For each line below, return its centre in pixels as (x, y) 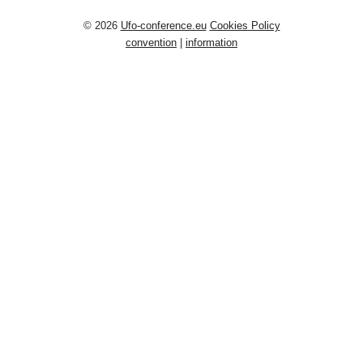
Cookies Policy (245, 25)
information (211, 42)
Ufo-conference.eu (163, 25)
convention (151, 42)
